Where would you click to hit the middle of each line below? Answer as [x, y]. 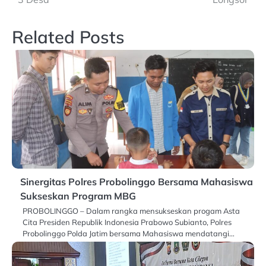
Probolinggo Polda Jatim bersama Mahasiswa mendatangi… [129, 234]
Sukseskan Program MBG [78, 196]
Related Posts [68, 37]
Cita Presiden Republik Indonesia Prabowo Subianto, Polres [127, 222]
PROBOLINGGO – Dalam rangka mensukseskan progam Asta [131, 211]
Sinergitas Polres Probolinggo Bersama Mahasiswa [137, 182]
